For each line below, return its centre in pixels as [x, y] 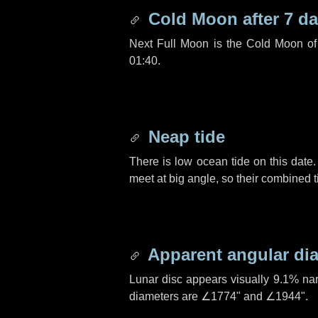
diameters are [165, 296]
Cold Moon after [214, 19]
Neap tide [184, 137]
